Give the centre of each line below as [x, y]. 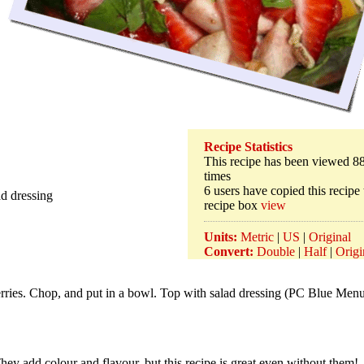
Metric [257, 237]
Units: [221, 237]
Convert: [229, 252]
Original [330, 237]
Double [276, 252]
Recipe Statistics [248, 147]
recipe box [232, 206]
